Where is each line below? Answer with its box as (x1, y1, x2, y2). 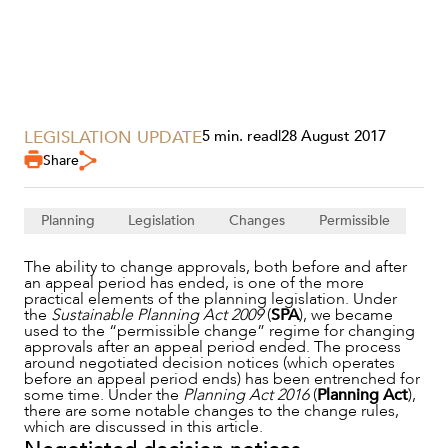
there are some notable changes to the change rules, (24, 399, 399, 422)
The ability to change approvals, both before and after (24, 255, 407, 278)
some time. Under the (24, 383, 183, 406)
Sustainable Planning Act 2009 (51, 303, 263, 326)
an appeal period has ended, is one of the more (24, 271, 364, 294)
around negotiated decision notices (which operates (24, 351, 395, 374)
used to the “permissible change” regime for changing (24, 319, 415, 342)
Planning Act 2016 (183, 383, 309, 406)
